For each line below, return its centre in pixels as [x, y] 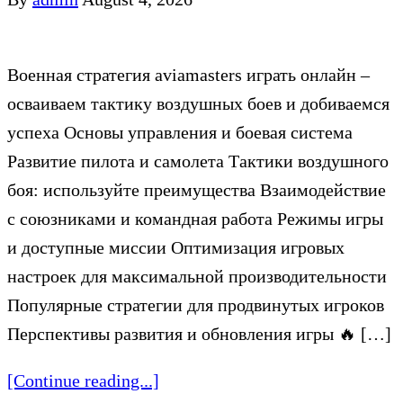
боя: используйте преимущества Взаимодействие [197, 189]
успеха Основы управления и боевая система [180, 132]
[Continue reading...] [83, 380]
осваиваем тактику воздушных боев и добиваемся [198, 103]
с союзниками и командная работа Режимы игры [195, 218]
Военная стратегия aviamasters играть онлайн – [188, 74]
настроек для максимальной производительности [197, 276]
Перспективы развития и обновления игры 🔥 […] [199, 333]
